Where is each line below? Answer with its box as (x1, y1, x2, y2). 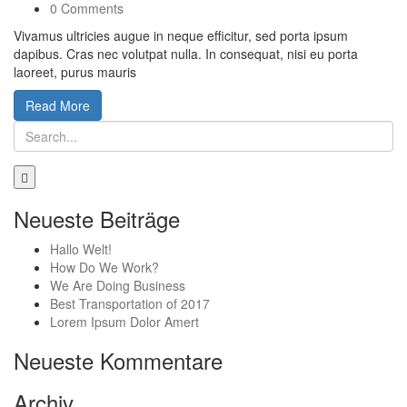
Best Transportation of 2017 (50, 294, 210, 313)
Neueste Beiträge (14, 203, 180, 235)
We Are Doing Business (50, 276, 185, 295)
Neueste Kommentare (14, 344, 223, 377)
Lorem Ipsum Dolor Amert (50, 313, 199, 332)
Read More (25, 96, 90, 115)
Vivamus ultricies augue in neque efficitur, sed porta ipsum (14, 26, 348, 45)
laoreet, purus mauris (14, 63, 136, 82)
